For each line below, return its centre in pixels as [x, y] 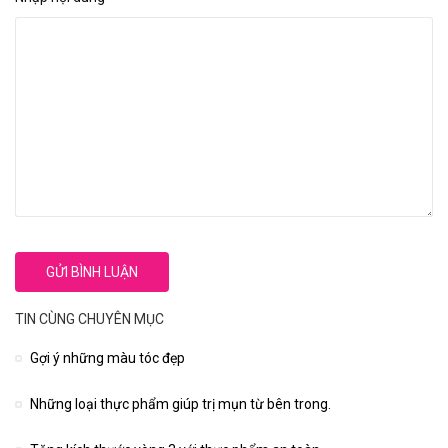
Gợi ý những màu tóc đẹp [107, 358]
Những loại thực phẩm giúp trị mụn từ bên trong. [180, 404]
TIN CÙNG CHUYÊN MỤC [89, 319]
